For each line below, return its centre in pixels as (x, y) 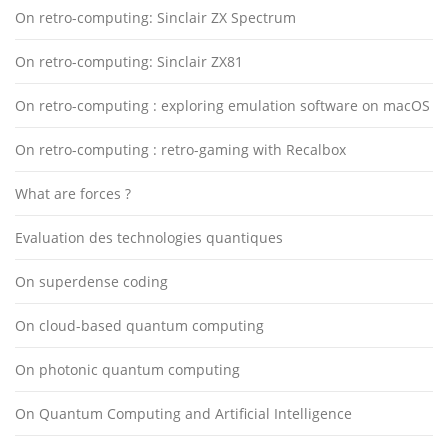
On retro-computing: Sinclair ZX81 (129, 62)
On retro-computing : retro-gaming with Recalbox (180, 150)
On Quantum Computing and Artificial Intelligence (183, 414)
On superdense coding (91, 282)
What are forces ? (73, 194)
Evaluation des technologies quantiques (149, 238)
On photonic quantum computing (127, 370)
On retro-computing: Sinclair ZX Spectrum (155, 18)
